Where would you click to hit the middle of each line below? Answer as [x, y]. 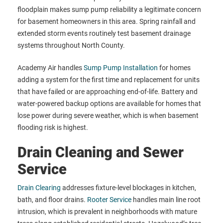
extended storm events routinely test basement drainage [104, 34]
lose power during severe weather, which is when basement [108, 116]
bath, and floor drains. [52, 200]
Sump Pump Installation [121, 68]
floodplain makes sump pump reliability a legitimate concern [109, 10]
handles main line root [166, 200]
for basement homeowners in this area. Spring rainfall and [107, 22]
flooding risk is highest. [53, 128]
